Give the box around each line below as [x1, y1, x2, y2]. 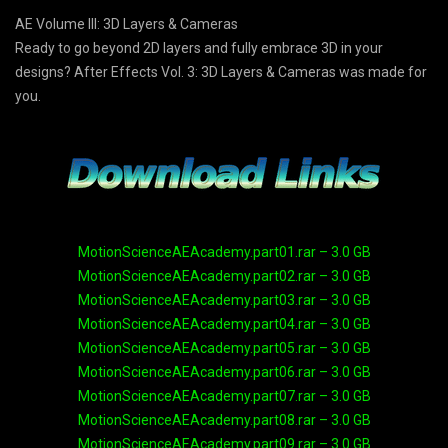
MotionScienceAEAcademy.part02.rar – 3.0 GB [77, 267, 371, 284]
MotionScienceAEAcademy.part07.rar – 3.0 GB [77, 387, 371, 404]
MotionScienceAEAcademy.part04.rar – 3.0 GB [77, 315, 371, 332]
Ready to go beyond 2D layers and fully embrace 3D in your [15, 39, 383, 56]
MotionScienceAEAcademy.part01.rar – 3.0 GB [77, 243, 371, 260]
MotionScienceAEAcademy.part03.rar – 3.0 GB [77, 291, 371, 308]
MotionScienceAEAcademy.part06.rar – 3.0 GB [77, 363, 371, 380]
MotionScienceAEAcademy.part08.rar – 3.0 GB [77, 411, 371, 428]
